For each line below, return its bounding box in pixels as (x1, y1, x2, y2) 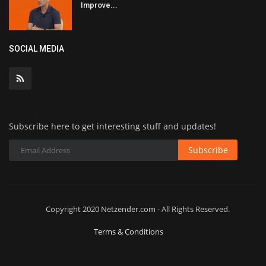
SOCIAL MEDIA (9, 44, 64, 54)
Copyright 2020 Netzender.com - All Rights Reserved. (45, 204, 230, 215)
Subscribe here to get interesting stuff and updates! (9, 121, 216, 132)
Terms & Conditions (94, 226, 163, 237)
